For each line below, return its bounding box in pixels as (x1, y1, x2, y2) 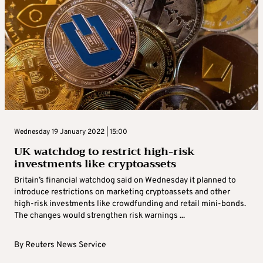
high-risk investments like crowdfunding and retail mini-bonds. (14, 199, 246, 210)
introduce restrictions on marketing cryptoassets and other (14, 187, 230, 198)
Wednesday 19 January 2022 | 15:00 (14, 127, 127, 137)
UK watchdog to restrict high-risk (14, 142, 195, 161)
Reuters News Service (25, 240, 106, 251)
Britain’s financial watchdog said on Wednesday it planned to (14, 176, 236, 186)
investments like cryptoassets (14, 154, 176, 174)
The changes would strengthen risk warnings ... (14, 211, 185, 221)
